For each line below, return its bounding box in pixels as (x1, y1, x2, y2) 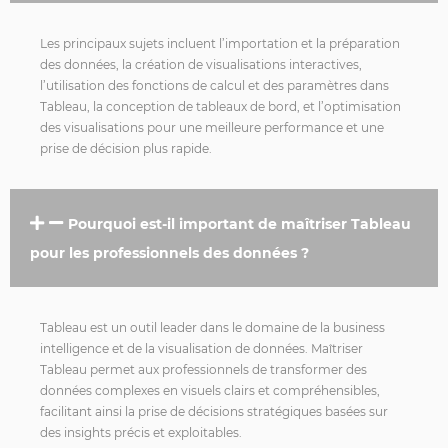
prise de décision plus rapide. (40, 140, 212, 156)
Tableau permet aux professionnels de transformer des (40, 361, 367, 377)
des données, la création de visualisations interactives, (40, 56, 362, 72)
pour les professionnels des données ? (30, 243, 309, 262)
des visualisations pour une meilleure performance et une (40, 119, 384, 135)
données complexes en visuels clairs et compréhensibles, (40, 382, 380, 398)
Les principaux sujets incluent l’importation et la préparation (40, 35, 400, 51)
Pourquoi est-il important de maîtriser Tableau (68, 214, 411, 233)
